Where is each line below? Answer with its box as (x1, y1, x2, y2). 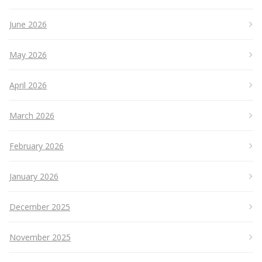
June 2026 (9, 19, 47, 30)
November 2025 (9, 232, 71, 243)
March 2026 (9, 110, 54, 122)
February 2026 (9, 140, 64, 152)
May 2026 (9, 49, 47, 61)
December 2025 (9, 201, 70, 213)
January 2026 (9, 171, 58, 182)
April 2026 (9, 80, 47, 91)
